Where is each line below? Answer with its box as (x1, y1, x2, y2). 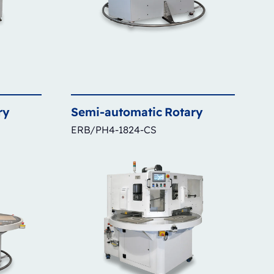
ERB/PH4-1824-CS (71, 123, 157, 136)
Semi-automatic (71, 104, 162, 119)
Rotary (165, 104, 203, 119)
